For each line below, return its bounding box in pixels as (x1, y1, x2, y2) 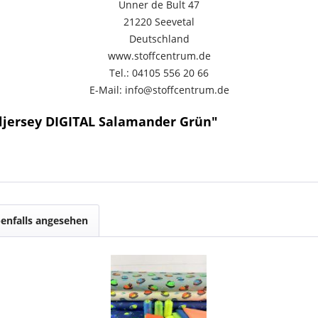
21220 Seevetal (124, 15, 194, 28)
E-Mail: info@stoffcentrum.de (89, 83, 229, 97)
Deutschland (128, 32, 190, 45)
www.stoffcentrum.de (107, 49, 211, 62)
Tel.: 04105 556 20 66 (109, 66, 209, 79)
